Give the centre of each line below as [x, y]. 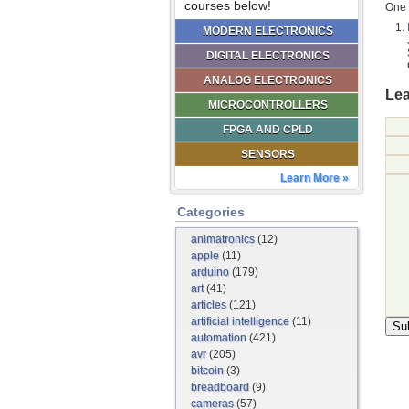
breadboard [220, 387]
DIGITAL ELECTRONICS [267, 56]
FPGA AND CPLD [267, 130]
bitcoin [207, 371]
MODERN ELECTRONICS [267, 31]
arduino [210, 272]
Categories [211, 212]
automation [219, 338]
